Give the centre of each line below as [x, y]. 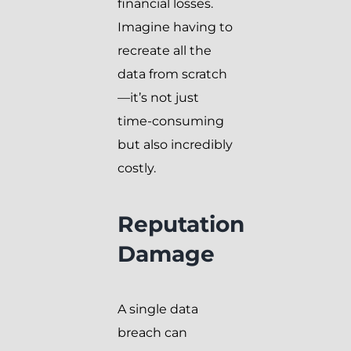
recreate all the [165, 50]
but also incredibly [175, 144]
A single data [158, 309]
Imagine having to [175, 27]
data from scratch [172, 74]
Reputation [181, 224]
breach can [152, 333]
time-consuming [171, 121]
